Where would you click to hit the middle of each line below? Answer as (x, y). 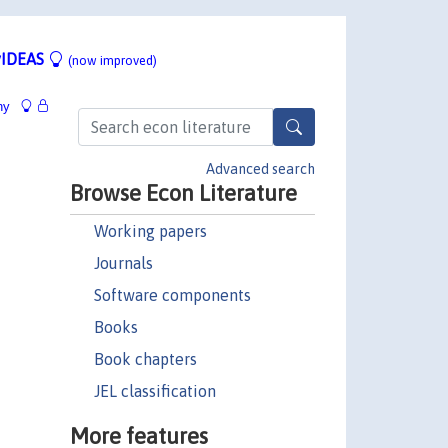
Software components (172, 294)
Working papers (150, 230)
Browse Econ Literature (183, 192)
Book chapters (145, 358)
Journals (123, 262)
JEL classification (154, 390)
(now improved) (112, 60)
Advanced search (260, 168)
